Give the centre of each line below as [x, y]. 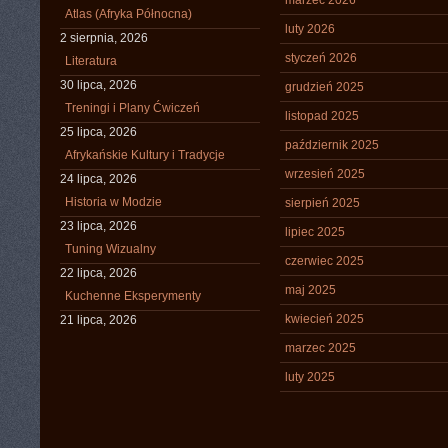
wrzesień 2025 [325, 174]
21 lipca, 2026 [98, 320]
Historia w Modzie [113, 202]
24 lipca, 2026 [98, 179]
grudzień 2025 [324, 87]
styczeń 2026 [321, 58]
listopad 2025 [322, 116]
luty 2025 [310, 377]
